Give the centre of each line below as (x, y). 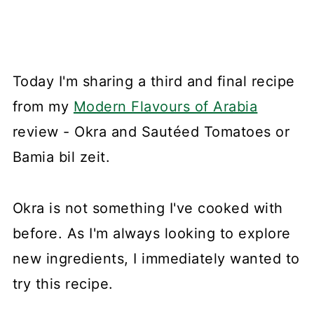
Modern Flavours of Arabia (165, 107)
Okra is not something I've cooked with (148, 209)
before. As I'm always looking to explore (151, 234)
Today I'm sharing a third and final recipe (153, 82)
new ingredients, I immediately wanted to (156, 259)
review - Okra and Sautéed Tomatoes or (151, 132)
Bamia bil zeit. (61, 157)
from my (43, 107)
